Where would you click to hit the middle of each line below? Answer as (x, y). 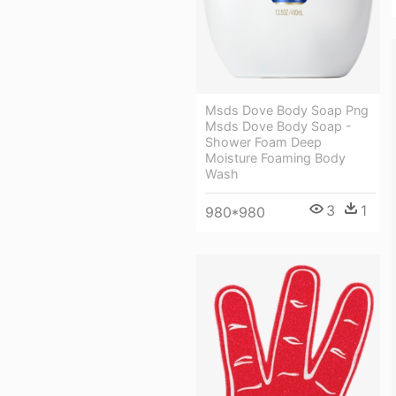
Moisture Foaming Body (275, 158)
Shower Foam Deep (263, 142)
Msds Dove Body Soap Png (287, 110)
